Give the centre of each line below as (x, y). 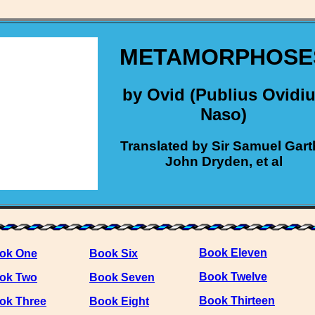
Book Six (114, 254)
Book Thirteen (237, 301)
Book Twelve (233, 277)
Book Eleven (233, 253)
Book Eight (119, 302)
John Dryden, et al (224, 162)
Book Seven (122, 278)
